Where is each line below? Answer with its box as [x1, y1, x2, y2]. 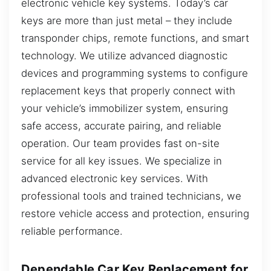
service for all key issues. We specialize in [21, 154, 222, 167]
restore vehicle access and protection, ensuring [21, 207, 249, 220]
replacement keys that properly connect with [21, 84, 235, 97]
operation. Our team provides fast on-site [21, 137, 220, 149]
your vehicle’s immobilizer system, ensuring [21, 102, 228, 114]
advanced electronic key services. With [21, 172, 208, 184]
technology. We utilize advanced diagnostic [21, 49, 227, 62]
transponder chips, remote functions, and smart [21, 31, 249, 44]
